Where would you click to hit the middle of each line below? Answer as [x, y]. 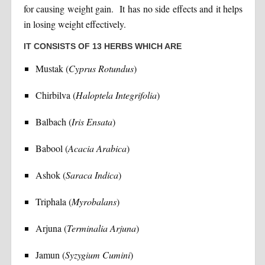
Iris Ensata [92, 121]
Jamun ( [50, 254]
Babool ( [51, 148]
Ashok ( [50, 174]
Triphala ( [53, 201]
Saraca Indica [92, 174]
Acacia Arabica [97, 148]
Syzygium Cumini [97, 254]
